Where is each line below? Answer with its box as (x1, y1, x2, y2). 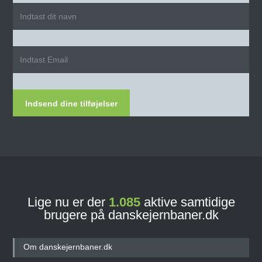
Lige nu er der (27, 194, 109, 209)
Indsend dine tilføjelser (25, 98, 118, 108)
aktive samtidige (140, 194, 235, 209)
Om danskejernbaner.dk (23, 242, 113, 251)
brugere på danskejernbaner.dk (43, 207, 219, 222)
